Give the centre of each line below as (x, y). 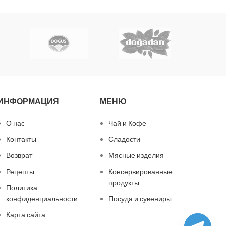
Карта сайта (25, 215)
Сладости (125, 139)
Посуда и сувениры (140, 199)
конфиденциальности (42, 199)
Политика (21, 188)
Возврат (19, 155)
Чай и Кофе (128, 123)
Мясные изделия (136, 155)
